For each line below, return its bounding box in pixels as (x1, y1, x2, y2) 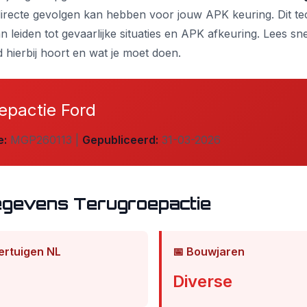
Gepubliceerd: (82, 133, 158, 147)
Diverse (173, 271, 232, 291)
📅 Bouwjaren (173, 245, 245, 258)
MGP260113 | (7, 133, 82, 147)
